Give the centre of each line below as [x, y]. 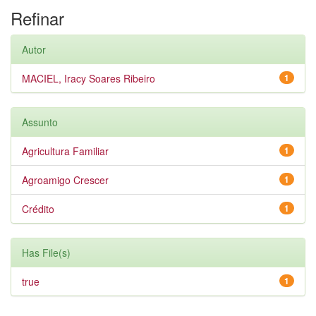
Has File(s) [46, 253]
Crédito [38, 209]
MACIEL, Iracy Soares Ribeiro [89, 78]
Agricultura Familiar [65, 151]
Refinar [37, 18]
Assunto [40, 122]
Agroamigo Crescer [65, 180]
